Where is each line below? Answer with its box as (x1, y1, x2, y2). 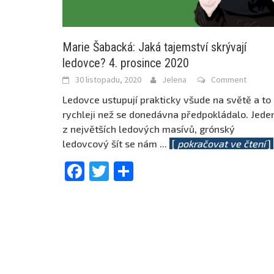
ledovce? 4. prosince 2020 (62, 56, 189, 71)
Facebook (84, 159, 171, 183)
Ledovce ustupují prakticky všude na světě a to (62, 94, 271, 106)
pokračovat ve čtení (177, 138, 265, 150)
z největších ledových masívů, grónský (62, 123, 235, 135)
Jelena (162, 74, 187, 86)
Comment (211, 74, 246, 86)
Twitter (109, 159, 176, 183)
